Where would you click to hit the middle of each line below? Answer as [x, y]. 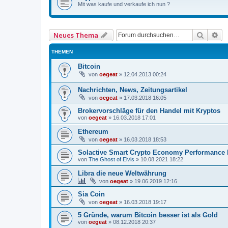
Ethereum [93, 132]
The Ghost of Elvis [111, 160]
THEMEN [62, 51]
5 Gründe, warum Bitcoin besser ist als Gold [148, 215]
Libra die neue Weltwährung [122, 174]
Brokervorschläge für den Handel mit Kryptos [149, 111]
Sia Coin [91, 194]
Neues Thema [76, 35]
